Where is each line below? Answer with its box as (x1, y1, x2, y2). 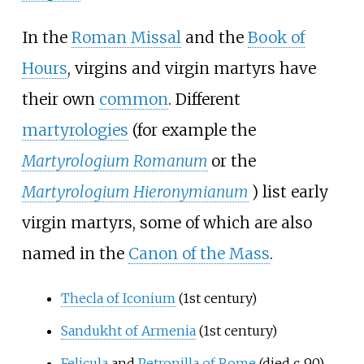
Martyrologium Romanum (21, 151, 208, 171)
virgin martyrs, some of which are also (21, 213, 312, 233)
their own (21, 89, 99, 110)
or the (210, 151, 256, 171)
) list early (251, 182, 328, 202)
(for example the (128, 120, 256, 141)
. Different (167, 89, 240, 110)
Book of (247, 28, 305, 48)
